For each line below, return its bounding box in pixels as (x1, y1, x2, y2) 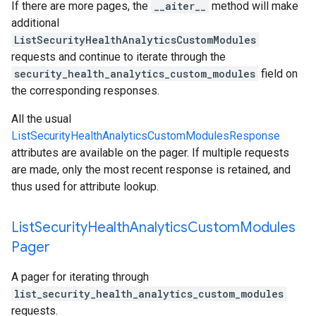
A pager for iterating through (11, 270, 149, 284)
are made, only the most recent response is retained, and (11, 163, 291, 176)
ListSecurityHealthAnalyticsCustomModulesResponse (11, 129, 280, 142)
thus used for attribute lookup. (11, 180, 159, 193)
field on (258, 67, 298, 80)
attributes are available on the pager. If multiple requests (11, 146, 289, 159)
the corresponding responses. (11, 84, 159, 97)
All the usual (11, 112, 71, 126)
